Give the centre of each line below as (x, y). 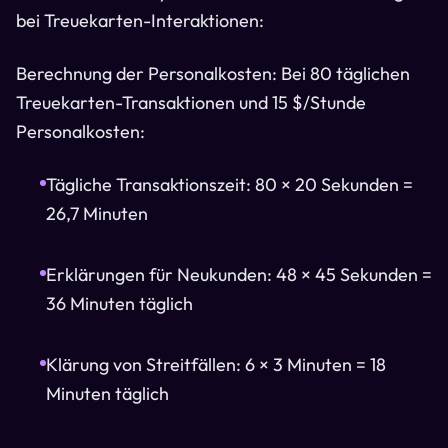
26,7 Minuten (97, 213)
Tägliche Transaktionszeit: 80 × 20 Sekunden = (229, 184)
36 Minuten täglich (119, 303)
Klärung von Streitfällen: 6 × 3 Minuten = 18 (216, 364)
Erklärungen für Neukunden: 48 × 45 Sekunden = (239, 274)
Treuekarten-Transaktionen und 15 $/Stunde (191, 102)
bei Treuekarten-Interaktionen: (140, 20)
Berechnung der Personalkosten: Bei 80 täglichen (213, 73)
